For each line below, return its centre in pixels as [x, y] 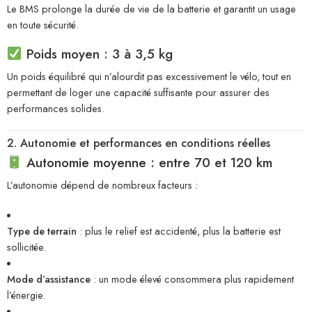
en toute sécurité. [43, 24]
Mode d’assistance [49, 279]
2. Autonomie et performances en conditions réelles [139, 143]
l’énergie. [26, 295]
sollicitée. [26, 247]
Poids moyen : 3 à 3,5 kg [97, 54]
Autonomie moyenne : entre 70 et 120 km [149, 162]
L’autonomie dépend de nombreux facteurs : [102, 185]
